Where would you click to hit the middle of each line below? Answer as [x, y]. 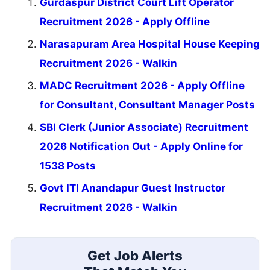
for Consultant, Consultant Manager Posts [147, 105]
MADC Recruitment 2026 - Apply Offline [142, 86]
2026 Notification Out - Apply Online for [141, 147]
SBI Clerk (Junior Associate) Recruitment [144, 127]
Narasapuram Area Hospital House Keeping [150, 44]
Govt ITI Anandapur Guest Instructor [133, 188]
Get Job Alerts [135, 255]
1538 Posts [68, 166]
